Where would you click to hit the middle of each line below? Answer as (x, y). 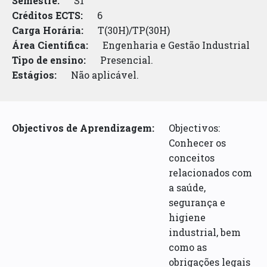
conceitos (192, 157)
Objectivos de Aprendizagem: (83, 128)
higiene (187, 217)
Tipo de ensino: (49, 60)
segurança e (197, 202)
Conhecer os (198, 142)
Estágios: (35, 74)
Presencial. (127, 60)
